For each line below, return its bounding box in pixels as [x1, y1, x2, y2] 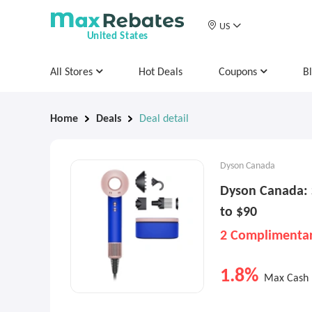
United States [86, 31, 148, 42]
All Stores [50, 67, 95, 78]
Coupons [219, 67, 260, 78]
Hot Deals [139, 67, 182, 78]
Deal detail [139, 114, 189, 125]
